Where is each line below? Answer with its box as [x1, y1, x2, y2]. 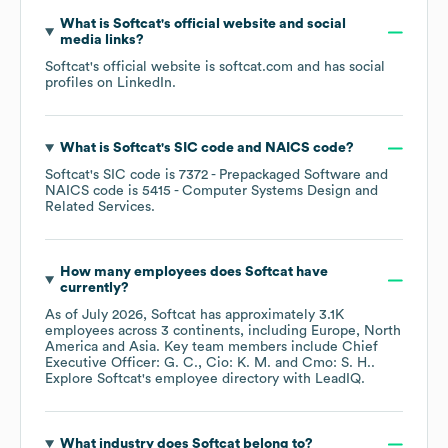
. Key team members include [156, 340, 342, 355]
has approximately [196, 308, 319, 323]
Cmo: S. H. [302, 356, 371, 371]
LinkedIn [117, 76, 172, 91]
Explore [45, 372, 97, 387]
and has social [293, 60, 385, 75]
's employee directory [142, 372, 279, 387]
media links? [59, 33, 144, 48]
